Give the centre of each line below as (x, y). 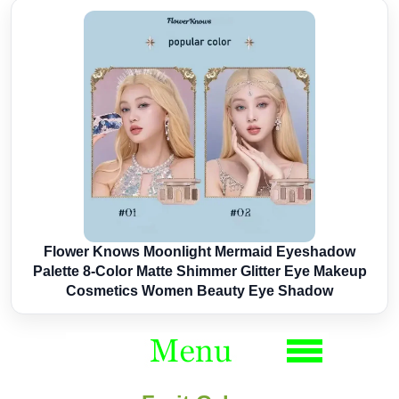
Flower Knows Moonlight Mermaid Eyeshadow (199, 251)
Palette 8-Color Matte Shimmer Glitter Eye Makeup (199, 271)
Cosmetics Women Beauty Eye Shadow (199, 290)
